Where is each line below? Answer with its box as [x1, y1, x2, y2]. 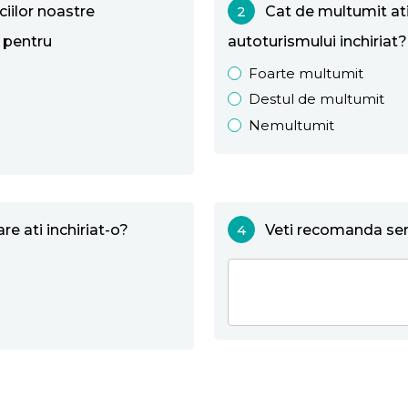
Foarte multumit [249, 64, 364, 82]
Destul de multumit [249, 90, 385, 108]
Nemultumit [249, 116, 335, 134]
